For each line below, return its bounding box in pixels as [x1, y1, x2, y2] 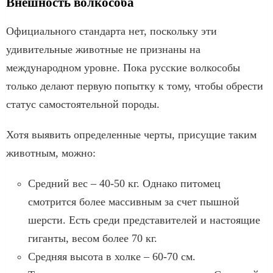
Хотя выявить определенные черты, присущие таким [6, 128, 257, 141]
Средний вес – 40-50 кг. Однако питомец [28, 177, 221, 190]
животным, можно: [6, 146, 96, 159]
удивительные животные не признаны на [6, 43, 200, 55]
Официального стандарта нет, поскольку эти [6, 24, 217, 37]
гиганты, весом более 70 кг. [28, 232, 157, 244]
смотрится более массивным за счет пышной [28, 195, 239, 208]
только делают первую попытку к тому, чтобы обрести [6, 79, 263, 92]
